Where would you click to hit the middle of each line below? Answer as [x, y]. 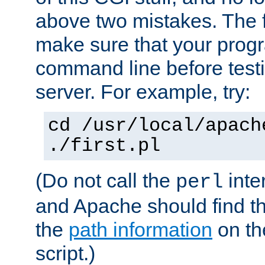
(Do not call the [106, 180]
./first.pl [104, 146]
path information [140, 229]
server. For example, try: [143, 91]
